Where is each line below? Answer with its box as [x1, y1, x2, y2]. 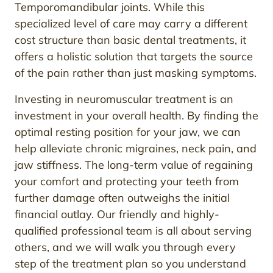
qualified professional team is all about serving [15, 223, 252, 238]
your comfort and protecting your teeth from [15, 174, 239, 188]
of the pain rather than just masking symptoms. [15, 65, 257, 80]
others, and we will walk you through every [15, 239, 236, 254]
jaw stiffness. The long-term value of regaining [15, 157, 253, 172]
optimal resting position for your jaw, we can [15, 124, 241, 139]
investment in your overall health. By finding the [15, 108, 258, 122]
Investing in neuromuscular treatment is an [15, 91, 233, 106]
